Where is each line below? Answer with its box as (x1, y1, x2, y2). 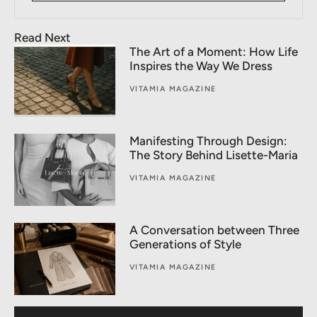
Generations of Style (129, 237, 241, 252)
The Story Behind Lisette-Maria (129, 148, 298, 163)
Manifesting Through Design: (129, 134, 287, 149)
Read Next (14, 30, 71, 45)
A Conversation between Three (129, 223, 299, 238)
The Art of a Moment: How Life (129, 45, 298, 59)
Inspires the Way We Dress (129, 59, 272, 74)
